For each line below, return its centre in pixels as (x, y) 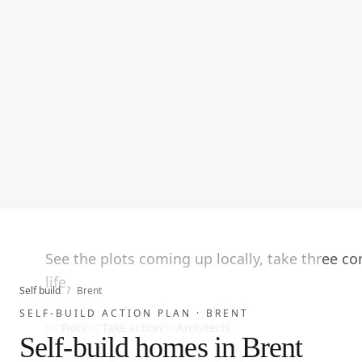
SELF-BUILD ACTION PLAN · (113, 313)
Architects (204, 328)
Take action (132, 328)
